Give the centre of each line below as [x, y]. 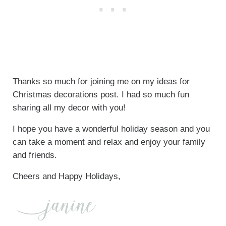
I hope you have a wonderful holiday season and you [111, 129]
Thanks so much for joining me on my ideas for [101, 82]
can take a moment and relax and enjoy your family [109, 142]
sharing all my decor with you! [69, 108]
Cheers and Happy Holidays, [66, 177]
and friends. [35, 155]
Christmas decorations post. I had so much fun [101, 95]
